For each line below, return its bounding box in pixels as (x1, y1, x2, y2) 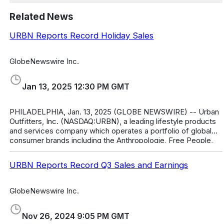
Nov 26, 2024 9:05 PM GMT (22, 210, 130, 221)
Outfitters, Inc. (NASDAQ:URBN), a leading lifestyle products (9, 116, 216, 126)
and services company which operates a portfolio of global (9, 125, 212, 135)
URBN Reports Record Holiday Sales (9, 30, 154, 41)
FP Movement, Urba (9, 144, 79, 154)
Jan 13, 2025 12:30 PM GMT (22, 81, 130, 91)
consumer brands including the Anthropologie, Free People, (9, 135, 213, 145)
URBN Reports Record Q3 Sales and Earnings (9, 160, 188, 170)
